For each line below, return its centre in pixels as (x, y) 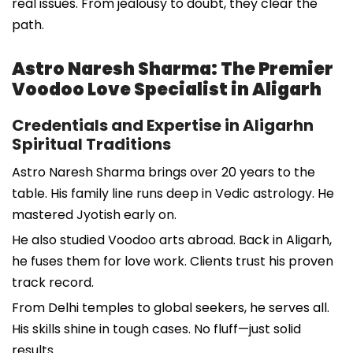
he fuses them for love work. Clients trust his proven (173, 261)
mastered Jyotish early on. (94, 214)
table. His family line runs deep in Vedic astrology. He (173, 193)
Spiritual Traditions (91, 144)
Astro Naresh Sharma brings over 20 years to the (163, 172)
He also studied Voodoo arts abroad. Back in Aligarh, (172, 240)
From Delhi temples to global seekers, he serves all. (171, 307)
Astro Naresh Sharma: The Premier (173, 69)
